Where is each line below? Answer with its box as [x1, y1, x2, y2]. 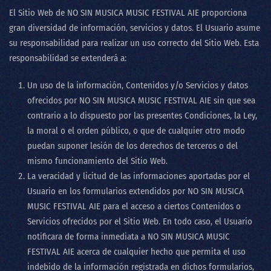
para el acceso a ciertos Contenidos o [100, 201, 241, 212]
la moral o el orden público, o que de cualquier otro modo [27, 125, 245, 136]
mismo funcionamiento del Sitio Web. [27, 155, 168, 166]
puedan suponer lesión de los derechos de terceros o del [27, 140, 238, 151]
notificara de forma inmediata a [27, 231, 148, 242]
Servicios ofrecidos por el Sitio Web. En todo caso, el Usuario [27, 216, 252, 227]
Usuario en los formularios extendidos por [27, 186, 188, 197]
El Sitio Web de [9, 7, 67, 18]
